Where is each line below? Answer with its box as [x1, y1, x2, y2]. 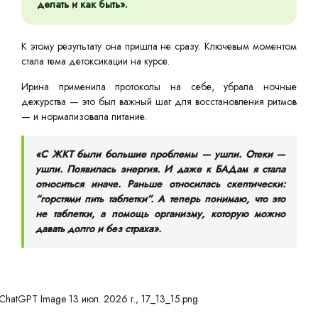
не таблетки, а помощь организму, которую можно [35, 207, 285, 221]
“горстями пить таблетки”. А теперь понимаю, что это [35, 192, 285, 206]
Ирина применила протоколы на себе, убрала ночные [21, 79, 297, 94]
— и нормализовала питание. [21, 109, 147, 124]
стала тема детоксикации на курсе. [21, 54, 170, 68]
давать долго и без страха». [35, 221, 161, 236]
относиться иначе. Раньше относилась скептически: [35, 177, 285, 191]
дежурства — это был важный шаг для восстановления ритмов [21, 94, 297, 109]
